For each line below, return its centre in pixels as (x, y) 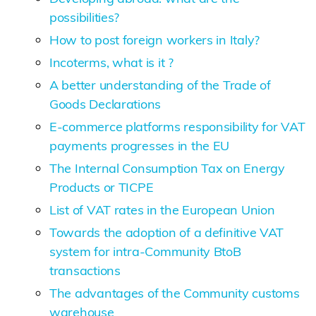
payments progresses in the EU (140, 145)
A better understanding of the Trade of (160, 85)
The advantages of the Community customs (175, 293)
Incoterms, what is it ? (111, 62)
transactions (85, 270)
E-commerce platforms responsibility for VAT (177, 126)
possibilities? (85, 17)
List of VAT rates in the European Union (162, 209)
